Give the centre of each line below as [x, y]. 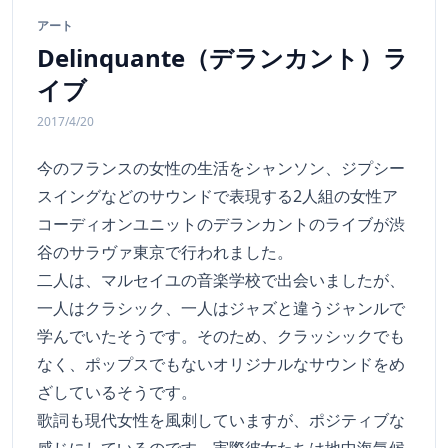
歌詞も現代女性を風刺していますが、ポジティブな [221, 420]
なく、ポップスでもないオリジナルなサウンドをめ [221, 364]
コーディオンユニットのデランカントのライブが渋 [221, 224]
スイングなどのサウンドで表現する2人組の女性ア [217, 196]
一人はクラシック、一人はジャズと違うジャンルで [221, 308]
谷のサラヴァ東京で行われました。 [165, 252]
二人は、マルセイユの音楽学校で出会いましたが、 [221, 280]
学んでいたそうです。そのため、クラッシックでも [221, 336]
